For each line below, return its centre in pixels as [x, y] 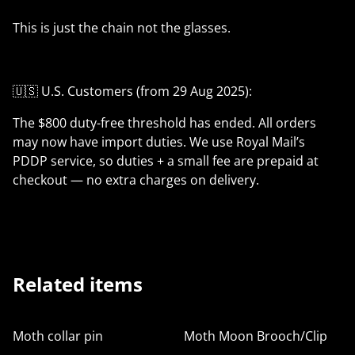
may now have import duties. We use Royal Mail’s [159, 142]
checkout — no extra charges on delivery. [136, 180]
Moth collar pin [58, 336]
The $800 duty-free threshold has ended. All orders [164, 123]
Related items [78, 284]
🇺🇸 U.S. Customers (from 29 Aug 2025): [132, 92]
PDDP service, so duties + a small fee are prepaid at [166, 161]
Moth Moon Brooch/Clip [256, 336]
